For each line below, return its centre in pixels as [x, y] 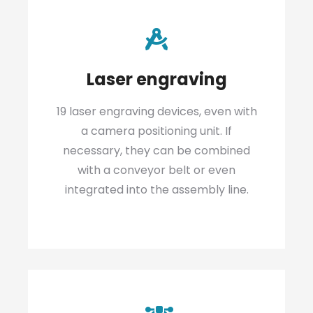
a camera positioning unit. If [156, 131]
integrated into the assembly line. [156, 190]
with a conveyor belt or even [156, 170]
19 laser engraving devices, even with [156, 111]
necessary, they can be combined [156, 151]
